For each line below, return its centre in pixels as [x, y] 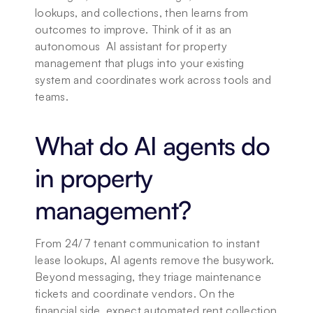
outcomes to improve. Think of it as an [133, 29]
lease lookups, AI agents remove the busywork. [155, 260]
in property [94, 178]
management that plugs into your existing [140, 63]
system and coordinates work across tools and [153, 80]
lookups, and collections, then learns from [142, 13]
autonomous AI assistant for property [131, 46]
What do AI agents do [152, 146]
